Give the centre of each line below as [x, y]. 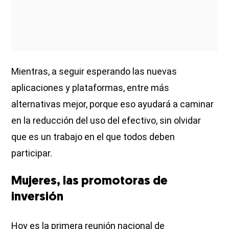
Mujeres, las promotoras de [90, 182]
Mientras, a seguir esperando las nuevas [94, 72]
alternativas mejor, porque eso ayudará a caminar [113, 104]
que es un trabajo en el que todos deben [93, 137]
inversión [38, 198]
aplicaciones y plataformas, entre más [90, 88]
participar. [32, 153]
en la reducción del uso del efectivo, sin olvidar [106, 121]
